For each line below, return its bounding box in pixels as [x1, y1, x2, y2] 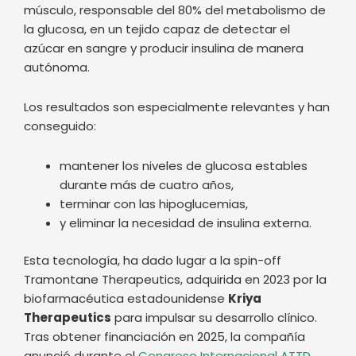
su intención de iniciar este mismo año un [54, 265, 300, 283]
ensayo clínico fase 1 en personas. [24, 284, 225, 302]
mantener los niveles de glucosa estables [60, 57, 308, 75]
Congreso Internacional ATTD [138, 246, 311, 264]
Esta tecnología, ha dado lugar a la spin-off [24, 151, 281, 168]
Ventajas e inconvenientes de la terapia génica [24, 325, 325, 342]
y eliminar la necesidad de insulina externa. [60, 114, 311, 132]
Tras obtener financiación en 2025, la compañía [24, 227, 305, 245]
